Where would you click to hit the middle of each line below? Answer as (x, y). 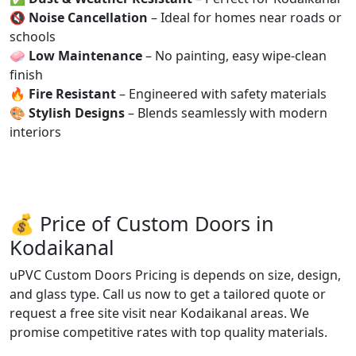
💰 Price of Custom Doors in (142, 223)
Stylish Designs (77, 112)
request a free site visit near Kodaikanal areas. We (159, 313)
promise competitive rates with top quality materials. (168, 332)
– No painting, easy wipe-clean (234, 55)
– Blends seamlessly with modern (226, 112)
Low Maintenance (85, 55)
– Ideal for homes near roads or (245, 17)
